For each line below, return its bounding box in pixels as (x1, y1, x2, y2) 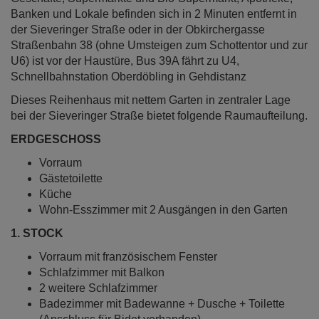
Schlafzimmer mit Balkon (39, 266, 164, 278)
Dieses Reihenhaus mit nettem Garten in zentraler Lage (11, 93, 291, 106)
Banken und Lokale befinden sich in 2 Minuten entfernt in (11, 7, 297, 20)
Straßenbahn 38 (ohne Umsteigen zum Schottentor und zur (11, 38, 308, 51)
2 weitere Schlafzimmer (39, 281, 157, 294)
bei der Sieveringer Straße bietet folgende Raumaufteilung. (11, 109, 308, 122)
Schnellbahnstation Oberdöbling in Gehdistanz (11, 70, 246, 83)
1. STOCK (11, 226, 63, 239)
